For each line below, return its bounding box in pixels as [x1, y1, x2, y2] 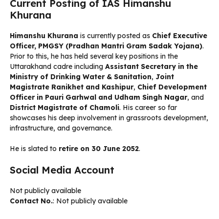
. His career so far [119, 103, 177, 112]
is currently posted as [78, 31, 152, 41]
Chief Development [137, 83, 207, 92]
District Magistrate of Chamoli [10, 103, 119, 112]
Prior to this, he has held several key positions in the [10, 52, 178, 61]
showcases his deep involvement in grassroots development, [10, 113, 208, 123]
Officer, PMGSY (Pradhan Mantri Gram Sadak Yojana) [10, 42, 202, 51]
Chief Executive [152, 31, 207, 41]
